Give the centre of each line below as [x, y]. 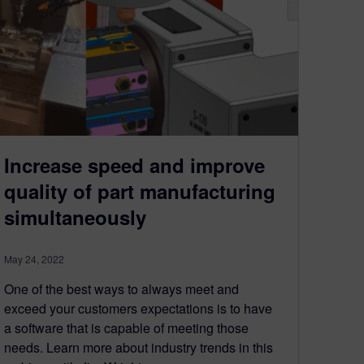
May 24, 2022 [34, 258]
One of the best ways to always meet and [121, 288]
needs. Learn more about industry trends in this [139, 347]
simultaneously [75, 217]
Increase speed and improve [134, 165]
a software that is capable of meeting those [126, 327]
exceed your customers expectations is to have [138, 308]
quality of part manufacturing [140, 191]
